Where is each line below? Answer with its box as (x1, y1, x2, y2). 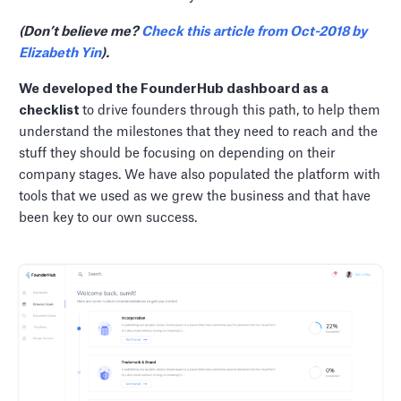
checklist (19, 104, 83, 118)
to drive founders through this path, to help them (82, 104, 381, 118)
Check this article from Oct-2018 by (141, 25, 368, 39)
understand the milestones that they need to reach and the (19, 125, 379, 140)
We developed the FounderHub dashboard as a (19, 82, 329, 97)
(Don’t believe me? (19, 25, 142, 39)
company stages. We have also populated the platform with (19, 168, 381, 183)
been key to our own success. (19, 211, 198, 226)
